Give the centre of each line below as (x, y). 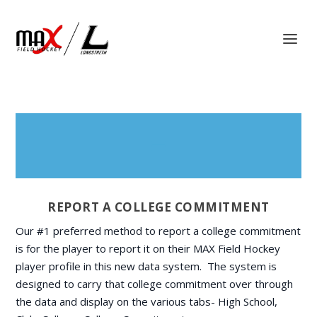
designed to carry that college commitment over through (155, 284)
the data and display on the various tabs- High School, (147, 301)
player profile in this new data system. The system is (146, 266)
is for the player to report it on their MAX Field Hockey (148, 248)
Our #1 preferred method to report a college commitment (158, 231)
